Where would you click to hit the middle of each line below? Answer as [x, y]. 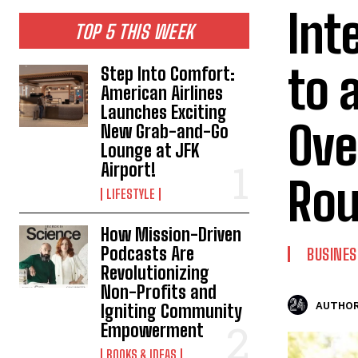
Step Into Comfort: [168, 74]
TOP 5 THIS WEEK [134, 32]
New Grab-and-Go [165, 131]
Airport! [129, 170]
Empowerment [153, 330]
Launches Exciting [164, 112]
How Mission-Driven [171, 235]
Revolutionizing [155, 273]
